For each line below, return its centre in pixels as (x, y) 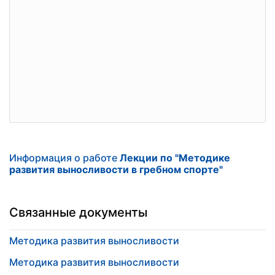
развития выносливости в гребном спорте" (116, 169)
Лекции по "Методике (175, 158)
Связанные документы (78, 212)
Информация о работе (64, 158)
